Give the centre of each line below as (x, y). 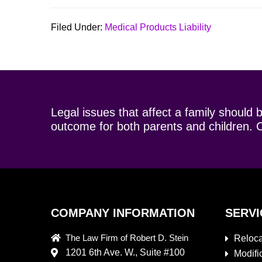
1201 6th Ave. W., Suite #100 (125, 252)
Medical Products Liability (158, 27)
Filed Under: (78, 27)
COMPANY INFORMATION (123, 213)
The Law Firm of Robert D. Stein (127, 237)
